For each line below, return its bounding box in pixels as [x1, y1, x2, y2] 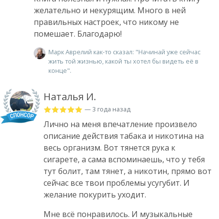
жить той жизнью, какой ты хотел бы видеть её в [48, 56, 198, 66]
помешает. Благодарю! [34, 28, 122, 39]
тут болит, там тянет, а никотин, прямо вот [44, 165, 212, 176]
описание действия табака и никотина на [44, 130, 204, 141]
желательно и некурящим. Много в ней [34, 4, 186, 16]
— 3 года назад [85, 104, 131, 113]
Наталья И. [44, 89, 96, 103]
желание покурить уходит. [44, 189, 146, 200]
